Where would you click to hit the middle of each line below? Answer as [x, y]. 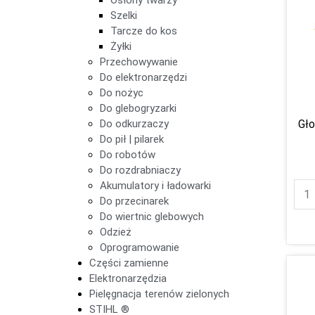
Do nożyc [122, 92]
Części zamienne [129, 263]
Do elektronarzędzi [143, 77]
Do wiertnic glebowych [152, 216]
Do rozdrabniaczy [140, 170]
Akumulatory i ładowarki [155, 185]
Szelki [124, 15]
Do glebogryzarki [138, 108]
